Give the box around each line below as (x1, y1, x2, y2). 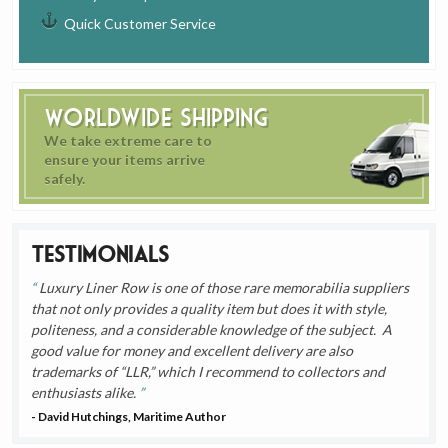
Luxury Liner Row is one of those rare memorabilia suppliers (36, 279, 410, 297)
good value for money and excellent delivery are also (31, 342, 354, 360)
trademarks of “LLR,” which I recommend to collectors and (31, 363, 386, 381)
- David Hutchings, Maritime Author (31, 408, 227, 424)
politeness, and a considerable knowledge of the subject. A (31, 321, 393, 339)
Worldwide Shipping (44, 104, 269, 132)
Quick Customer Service (64, 15, 217, 33)
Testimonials (31, 242, 170, 267)
